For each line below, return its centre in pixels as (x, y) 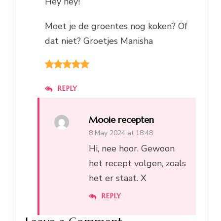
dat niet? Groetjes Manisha (99, 41)
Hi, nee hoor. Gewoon (132, 148)
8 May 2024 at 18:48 (121, 133)
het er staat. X (118, 178)
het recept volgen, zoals (137, 163)
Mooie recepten (121, 119)
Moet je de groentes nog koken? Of (116, 26)
